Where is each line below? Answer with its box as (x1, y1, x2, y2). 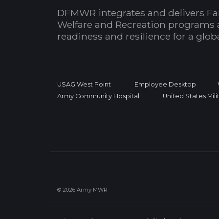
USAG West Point (57, 81, 111, 88)
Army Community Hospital (57, 92, 139, 100)
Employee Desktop (134, 81, 196, 88)
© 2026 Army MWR (57, 186, 108, 194)
